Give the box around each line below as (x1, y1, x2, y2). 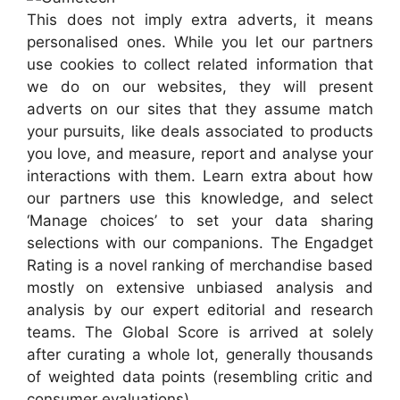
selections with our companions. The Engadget (27, 234, 373, 253)
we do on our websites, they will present (27, 78, 373, 96)
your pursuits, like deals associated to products (27, 122, 373, 141)
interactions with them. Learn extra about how (27, 167, 373, 186)
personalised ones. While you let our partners (27, 33, 373, 52)
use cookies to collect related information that (27, 55, 373, 74)
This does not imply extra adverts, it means (27, 11, 373, 29)
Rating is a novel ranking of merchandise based (27, 256, 373, 275)
